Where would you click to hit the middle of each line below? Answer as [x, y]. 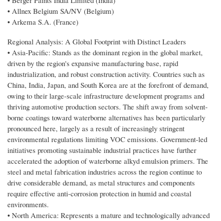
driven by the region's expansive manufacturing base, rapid [93, 63]
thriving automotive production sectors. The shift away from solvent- [108, 107]
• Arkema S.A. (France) [43, 22]
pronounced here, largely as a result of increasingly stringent [96, 129]
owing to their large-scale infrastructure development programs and [106, 96]
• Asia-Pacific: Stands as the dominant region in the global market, [105, 53]
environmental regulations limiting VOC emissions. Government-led [107, 139]
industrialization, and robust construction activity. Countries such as [106, 74]
